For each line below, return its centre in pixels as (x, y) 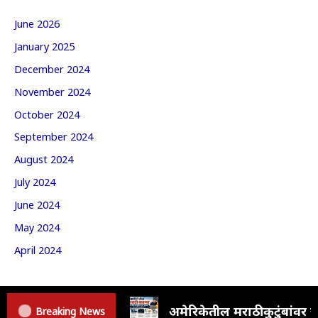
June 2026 (37, 23)
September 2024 (54, 136)
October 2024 (47, 114)
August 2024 (44, 159)
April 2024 (38, 250)
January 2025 (44, 45)
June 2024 (37, 204)
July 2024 (35, 182)
